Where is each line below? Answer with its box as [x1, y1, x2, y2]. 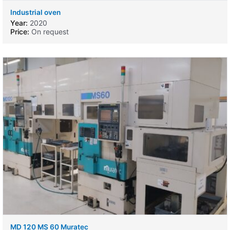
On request [29, 27, 69, 36]
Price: [10, 27, 29, 36]
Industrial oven [10, 8, 61, 17]
